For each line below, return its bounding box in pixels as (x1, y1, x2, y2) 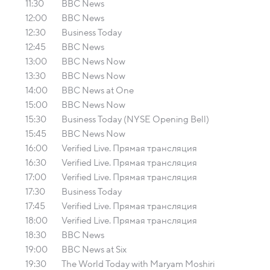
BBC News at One (61, 86, 134, 95)
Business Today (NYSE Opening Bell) (61, 115, 209, 124)
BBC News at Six (61, 245, 127, 254)
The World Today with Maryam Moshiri (61, 259, 215, 269)
